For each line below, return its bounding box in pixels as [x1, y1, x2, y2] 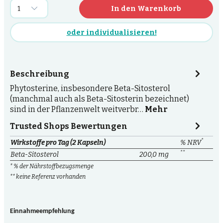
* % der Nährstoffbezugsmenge [10, 163, 94, 170]
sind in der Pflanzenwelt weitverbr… [10, 105, 145, 114]
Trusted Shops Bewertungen [10, 121, 127, 131]
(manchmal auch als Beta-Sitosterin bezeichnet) [10, 94, 189, 104]
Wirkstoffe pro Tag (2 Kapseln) [10, 138, 106, 147]
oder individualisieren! [66, 28, 157, 37]
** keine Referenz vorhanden [10, 173, 86, 180]
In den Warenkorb [111, 4, 182, 13]
